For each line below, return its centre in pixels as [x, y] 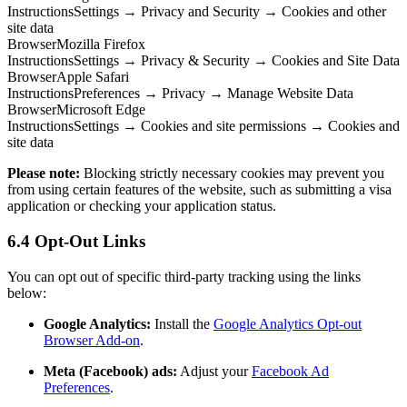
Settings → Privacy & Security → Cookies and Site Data [237, 61]
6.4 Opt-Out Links [76, 241]
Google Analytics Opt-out [288, 323]
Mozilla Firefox [101, 45]
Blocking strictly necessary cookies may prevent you [232, 174]
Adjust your [214, 371]
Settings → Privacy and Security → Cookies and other [230, 12]
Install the [182, 323]
